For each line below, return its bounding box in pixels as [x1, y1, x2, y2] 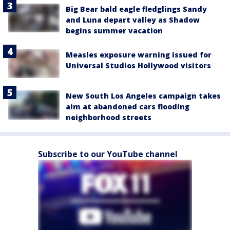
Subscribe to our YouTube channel [38, 148, 178, 160]
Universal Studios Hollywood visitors [66, 61, 211, 70]
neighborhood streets [66, 112, 151, 123]
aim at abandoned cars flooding [66, 102, 189, 112]
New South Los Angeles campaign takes [66, 91, 221, 101]
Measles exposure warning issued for [66, 50, 212, 60]
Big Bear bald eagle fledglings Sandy [66, 4, 207, 14]
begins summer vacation [66, 26, 163, 35]
